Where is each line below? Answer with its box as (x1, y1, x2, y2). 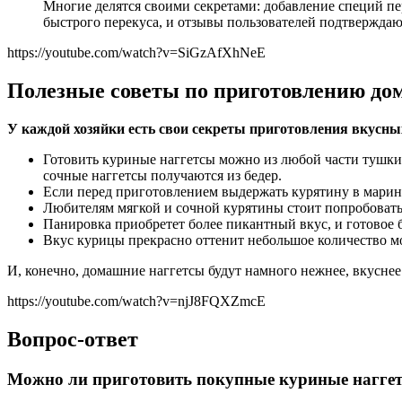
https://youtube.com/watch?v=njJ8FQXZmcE (7, 293, 266, 310)
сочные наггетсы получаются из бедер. (43, 168, 282, 184)
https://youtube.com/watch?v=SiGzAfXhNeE (7, 45, 266, 61)
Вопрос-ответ (7, 328, 138, 352)
